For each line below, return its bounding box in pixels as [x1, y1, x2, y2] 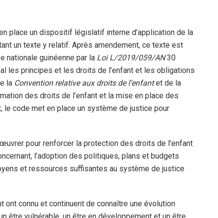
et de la [156, 78, 181, 88]
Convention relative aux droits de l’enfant [14, 78, 156, 88]
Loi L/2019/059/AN [97, 53, 167, 62]
